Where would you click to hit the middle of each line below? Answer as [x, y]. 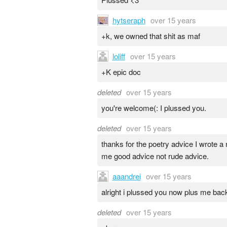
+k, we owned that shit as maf [150, 36]
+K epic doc [121, 72]
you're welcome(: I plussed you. [154, 108]
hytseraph [129, 20]
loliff [119, 56]
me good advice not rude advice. [155, 156]
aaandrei [126, 176]
